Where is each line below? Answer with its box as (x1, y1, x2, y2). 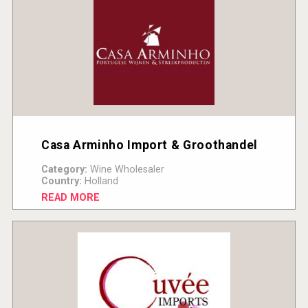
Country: (41, 175, 82, 187)
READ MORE (41, 191, 100, 203)
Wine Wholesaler (87, 163, 164, 175)
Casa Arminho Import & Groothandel (41, 137, 258, 152)
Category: (41, 163, 87, 175)
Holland (81, 175, 118, 187)
